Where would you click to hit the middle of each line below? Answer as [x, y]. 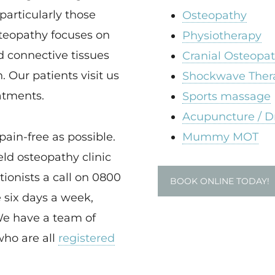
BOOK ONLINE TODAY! [220, 181]
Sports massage [227, 96]
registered [87, 238]
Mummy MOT [220, 137]
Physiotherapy [222, 36]
